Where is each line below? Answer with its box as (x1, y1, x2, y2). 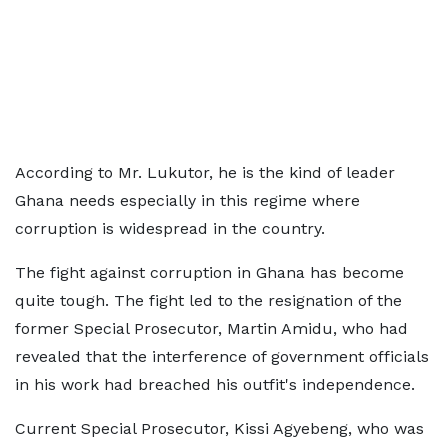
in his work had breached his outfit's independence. (15, 375, 415, 394)
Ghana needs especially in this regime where (15, 191, 360, 210)
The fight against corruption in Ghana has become (15, 263, 404, 282)
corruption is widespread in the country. (15, 219, 325, 238)
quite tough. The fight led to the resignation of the (15, 291, 402, 310)
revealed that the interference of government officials (15, 347, 429, 366)
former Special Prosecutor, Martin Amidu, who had (15, 319, 408, 338)
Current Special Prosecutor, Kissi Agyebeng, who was (15, 419, 424, 438)
